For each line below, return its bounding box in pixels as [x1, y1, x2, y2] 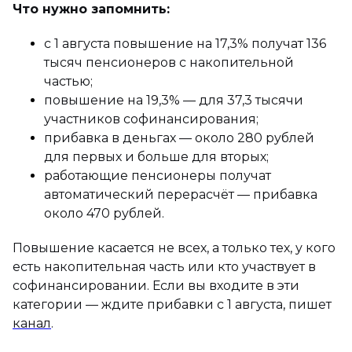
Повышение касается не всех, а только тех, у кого [13, 240, 335, 255]
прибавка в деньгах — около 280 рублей [44, 130, 314, 145]
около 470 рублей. [44, 205, 164, 221]
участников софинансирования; [44, 111, 258, 126]
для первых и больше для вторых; [44, 148, 269, 164]
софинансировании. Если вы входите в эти [13, 277, 299, 293]
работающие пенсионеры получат [44, 167, 271, 183]
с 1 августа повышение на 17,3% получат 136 [44, 35, 326, 51]
